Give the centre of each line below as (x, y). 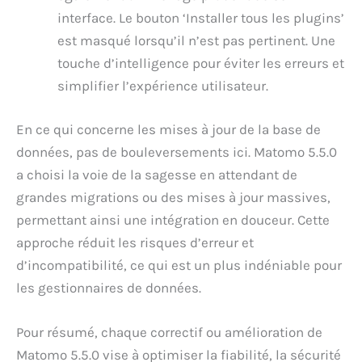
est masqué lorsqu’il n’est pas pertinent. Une (196, 41)
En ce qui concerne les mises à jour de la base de (168, 129)
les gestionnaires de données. (109, 287)
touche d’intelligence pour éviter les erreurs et (201, 63)
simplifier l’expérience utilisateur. (163, 86)
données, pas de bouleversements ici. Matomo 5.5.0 (177, 152)
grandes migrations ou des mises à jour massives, (173, 197)
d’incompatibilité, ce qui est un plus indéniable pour (179, 265)
